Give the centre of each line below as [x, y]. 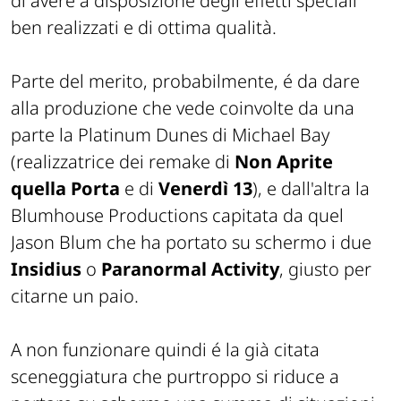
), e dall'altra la [311, 188]
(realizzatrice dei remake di [123, 161]
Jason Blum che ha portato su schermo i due [191, 242]
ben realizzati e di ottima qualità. [144, 27]
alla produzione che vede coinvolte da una [183, 107]
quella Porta [65, 188]
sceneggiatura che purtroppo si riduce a [175, 376]
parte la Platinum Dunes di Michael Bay [170, 134]
